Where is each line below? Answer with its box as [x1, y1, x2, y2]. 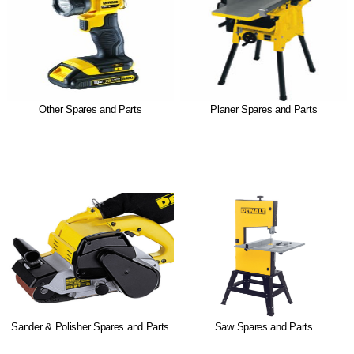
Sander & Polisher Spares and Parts [11, 321, 170, 333]
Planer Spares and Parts [210, 104, 318, 116]
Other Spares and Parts [39, 104, 142, 116]
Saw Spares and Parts [214, 321, 313, 333]
